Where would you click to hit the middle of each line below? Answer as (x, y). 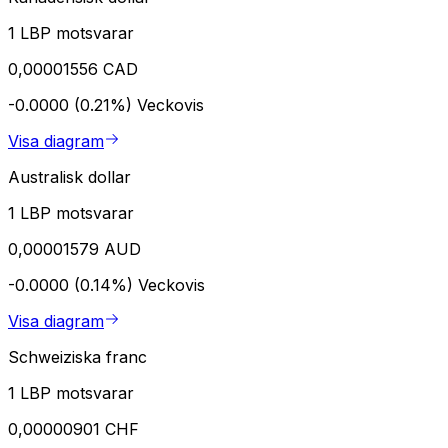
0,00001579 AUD (74, 248)
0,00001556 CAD (73, 68)
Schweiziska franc (77, 356)
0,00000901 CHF (73, 428)
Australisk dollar (69, 176)
